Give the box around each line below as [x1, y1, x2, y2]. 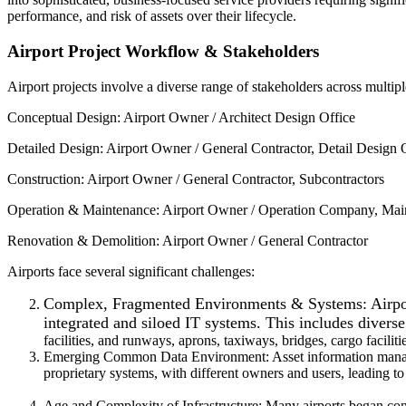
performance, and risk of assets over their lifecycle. [7, 8, 296, 24]
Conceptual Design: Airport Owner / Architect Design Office [7, 109, 355, 125]
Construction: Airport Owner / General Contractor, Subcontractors [7, 170, 384, 187]
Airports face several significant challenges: [7, 263, 255, 279]
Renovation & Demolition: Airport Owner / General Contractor [7, 232, 368, 248]
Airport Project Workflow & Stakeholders [7, 42, 324, 62]
